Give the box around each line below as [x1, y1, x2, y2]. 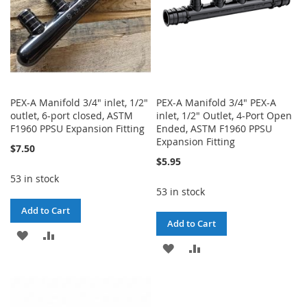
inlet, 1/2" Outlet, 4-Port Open [156, 108, 293, 122]
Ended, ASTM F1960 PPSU [156, 121, 273, 135]
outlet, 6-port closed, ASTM [10, 108, 133, 122]
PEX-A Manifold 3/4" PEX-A [156, 95, 277, 109]
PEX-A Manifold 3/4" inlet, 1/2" [10, 95, 148, 109]
